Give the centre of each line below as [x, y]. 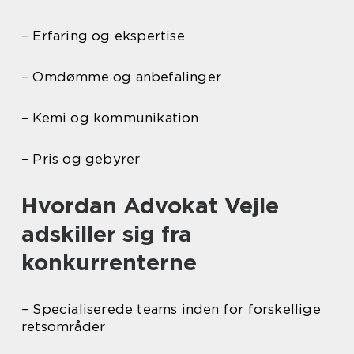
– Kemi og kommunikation [110, 118]
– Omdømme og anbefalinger [121, 77]
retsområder [64, 327]
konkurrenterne [109, 263]
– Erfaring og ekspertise [103, 36]
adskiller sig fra [107, 234]
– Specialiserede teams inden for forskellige [171, 309]
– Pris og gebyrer [81, 159]
